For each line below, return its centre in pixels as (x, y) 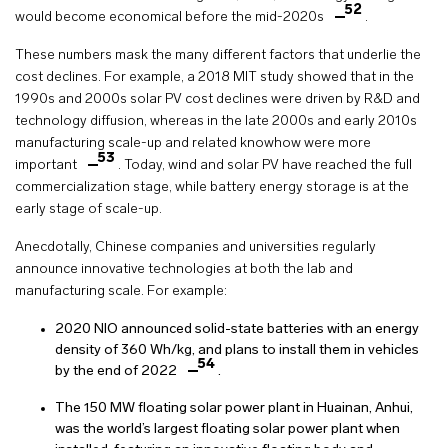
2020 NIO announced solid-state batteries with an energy (237, 330)
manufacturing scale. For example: (121, 292)
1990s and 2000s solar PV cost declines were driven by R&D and (217, 100)
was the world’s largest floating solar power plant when (227, 430)
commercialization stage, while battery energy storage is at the (212, 188)
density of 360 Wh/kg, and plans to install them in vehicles (237, 351)
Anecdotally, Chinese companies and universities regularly (195, 248)
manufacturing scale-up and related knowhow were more (193, 144)
